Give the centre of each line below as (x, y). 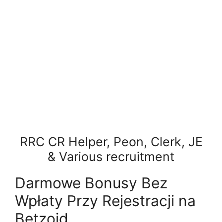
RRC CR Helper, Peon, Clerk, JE (111, 142)
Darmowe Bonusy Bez (91, 183)
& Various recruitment (111, 157)
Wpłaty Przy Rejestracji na (105, 201)
